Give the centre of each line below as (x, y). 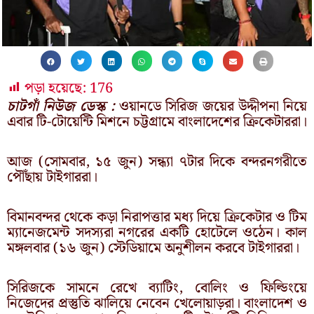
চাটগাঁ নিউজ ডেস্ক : (61, 106)
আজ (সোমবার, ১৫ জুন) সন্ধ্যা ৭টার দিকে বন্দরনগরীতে (157, 162)
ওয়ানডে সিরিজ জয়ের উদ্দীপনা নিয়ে (213, 106)
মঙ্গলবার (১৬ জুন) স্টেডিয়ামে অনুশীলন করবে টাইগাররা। (153, 248)
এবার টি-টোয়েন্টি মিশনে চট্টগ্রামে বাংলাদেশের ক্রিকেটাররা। (157, 122)
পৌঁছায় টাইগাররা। (52, 177)
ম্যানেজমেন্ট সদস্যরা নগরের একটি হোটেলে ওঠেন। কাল (157, 232)
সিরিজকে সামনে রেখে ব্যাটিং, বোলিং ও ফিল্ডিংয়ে (157, 288)
